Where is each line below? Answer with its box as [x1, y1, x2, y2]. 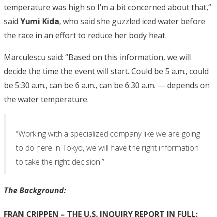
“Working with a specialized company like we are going [16, 128, 200, 139]
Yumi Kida [20, 15, 59, 27]
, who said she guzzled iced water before [59, 15, 205, 27]
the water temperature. [4, 93, 89, 105]
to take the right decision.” [16, 156, 104, 167]
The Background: [4, 185, 66, 196]
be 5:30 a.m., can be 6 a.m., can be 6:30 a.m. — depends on [4, 79, 210, 91]
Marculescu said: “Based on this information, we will [4, 51, 191, 62]
